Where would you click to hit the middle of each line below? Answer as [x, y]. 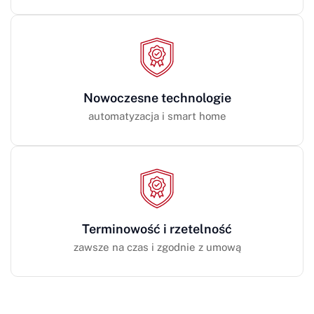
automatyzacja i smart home [157, 116]
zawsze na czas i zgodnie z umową [157, 247]
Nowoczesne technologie [157, 97]
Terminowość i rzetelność [157, 228]
